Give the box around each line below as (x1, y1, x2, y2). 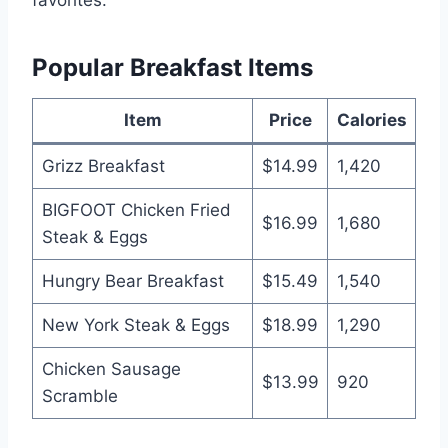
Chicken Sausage (41, 358, 181, 379)
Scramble (41, 385, 118, 406)
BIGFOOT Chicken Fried (41, 199, 231, 220)
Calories (336, 109, 407, 130)
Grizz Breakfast (41, 155, 165, 176)
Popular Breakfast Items (32, 52, 313, 82)
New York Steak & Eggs (41, 314, 230, 335)
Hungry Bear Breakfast (41, 270, 224, 291)
